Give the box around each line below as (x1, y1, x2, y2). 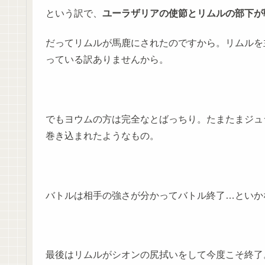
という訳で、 (46, 8, 102, 18)
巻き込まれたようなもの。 (46, 130, 159, 141)
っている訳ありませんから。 (46, 54, 169, 64)
